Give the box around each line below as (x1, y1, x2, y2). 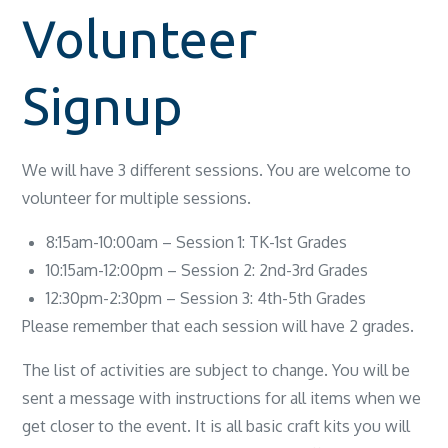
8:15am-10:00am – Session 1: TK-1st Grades (46, 232, 348, 252)
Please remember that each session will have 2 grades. (22, 316, 415, 336)
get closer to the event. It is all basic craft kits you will (22, 416, 411, 436)
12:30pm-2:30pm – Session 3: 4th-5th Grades (46, 288, 367, 308)
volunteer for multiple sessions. (22, 188, 252, 208)
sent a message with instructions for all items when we (22, 388, 422, 408)
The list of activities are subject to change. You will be (22, 360, 411, 380)
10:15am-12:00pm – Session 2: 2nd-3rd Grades (46, 260, 369, 280)
